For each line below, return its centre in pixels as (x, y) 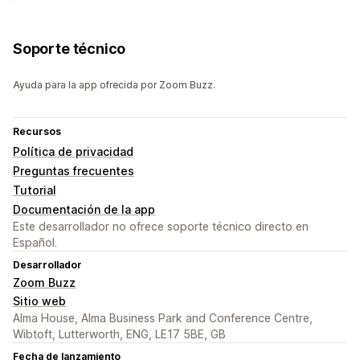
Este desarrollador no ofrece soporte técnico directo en (161, 227)
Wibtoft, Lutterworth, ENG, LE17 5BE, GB (119, 334)
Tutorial (35, 190)
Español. (35, 243)
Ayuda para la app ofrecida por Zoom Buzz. (114, 85)
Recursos (37, 132)
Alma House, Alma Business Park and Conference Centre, (163, 318)
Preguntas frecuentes (74, 171)
